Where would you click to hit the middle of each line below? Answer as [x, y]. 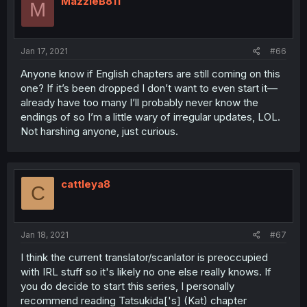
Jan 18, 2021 [45, 234]
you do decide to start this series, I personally [127, 286]
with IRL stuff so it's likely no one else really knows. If [146, 271]
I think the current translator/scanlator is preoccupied [144, 257]
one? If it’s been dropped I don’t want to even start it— [149, 88]
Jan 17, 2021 [44, 51]
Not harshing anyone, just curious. [99, 131]
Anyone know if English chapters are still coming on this [150, 74]
